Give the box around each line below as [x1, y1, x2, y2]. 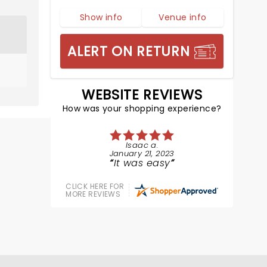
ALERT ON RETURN [67, 42, 190, 61]
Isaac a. [126, 139, 159, 151]
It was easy [113, 156, 170, 170]
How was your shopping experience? [62, 103, 222, 114]
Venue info [159, 11, 207, 23]
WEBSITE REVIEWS [82, 85, 203, 104]
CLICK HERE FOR [66, 181, 125, 191]
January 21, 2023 [109, 148, 175, 159]
